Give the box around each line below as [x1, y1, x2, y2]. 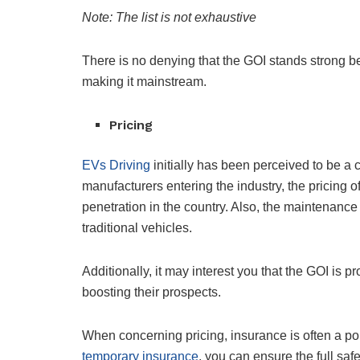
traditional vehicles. [82, 221, 195, 235]
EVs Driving [82, 158, 150, 173]
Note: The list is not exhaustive [82, 10, 256, 25]
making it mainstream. [82, 75, 207, 89]
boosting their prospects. [82, 285, 224, 300]
